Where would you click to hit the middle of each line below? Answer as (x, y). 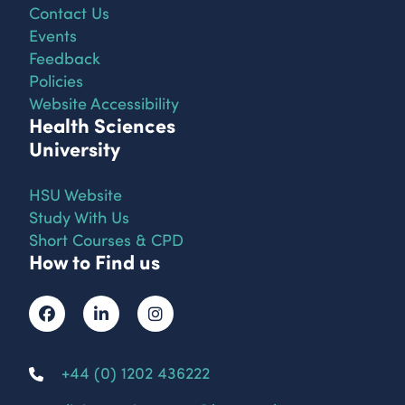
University (77, 148)
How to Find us (94, 261)
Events (53, 34)
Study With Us (79, 216)
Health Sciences (102, 125)
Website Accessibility (104, 102)
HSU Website (75, 193)
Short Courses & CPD (106, 239)
